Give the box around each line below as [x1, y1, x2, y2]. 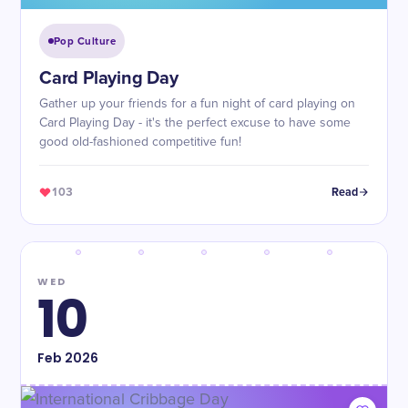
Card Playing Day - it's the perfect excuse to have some [39, 117, 351, 129]
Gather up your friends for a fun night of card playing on [39, 97, 355, 110]
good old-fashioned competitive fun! [39, 136, 241, 148]
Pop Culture [54, 35, 117, 47]
